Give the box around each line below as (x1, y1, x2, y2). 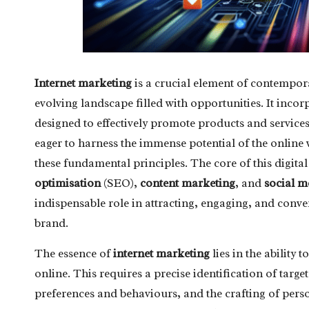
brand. (34, 215, 68, 230)
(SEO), (101, 175, 140, 190)
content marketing (140, 175, 235, 190)
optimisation (34, 175, 101, 190)
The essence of (34, 246, 113, 261)
